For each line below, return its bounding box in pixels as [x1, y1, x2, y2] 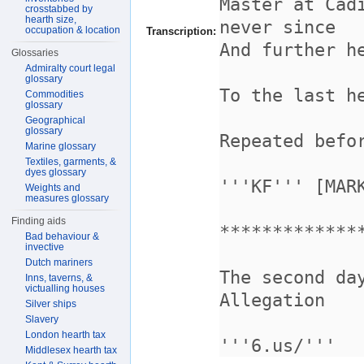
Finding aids [11, 215, 67, 227]
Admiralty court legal [25, 63, 116, 74]
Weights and [25, 182, 81, 193]
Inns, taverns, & [25, 272, 93, 284]
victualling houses [25, 283, 106, 294]
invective [25, 241, 65, 253]
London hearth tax [25, 329, 106, 340]
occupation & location [25, 24, 121, 36]
